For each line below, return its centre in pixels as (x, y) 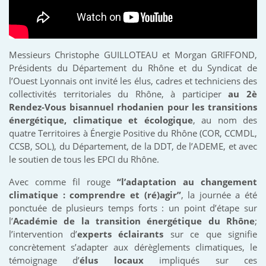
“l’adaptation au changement (187, 181)
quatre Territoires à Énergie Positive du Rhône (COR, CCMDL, (133, 133)
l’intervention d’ (43, 234)
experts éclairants (120, 234)
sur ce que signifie (210, 234)
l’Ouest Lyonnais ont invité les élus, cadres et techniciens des (133, 80)
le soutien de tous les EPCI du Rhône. (84, 159)
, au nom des (225, 120)
